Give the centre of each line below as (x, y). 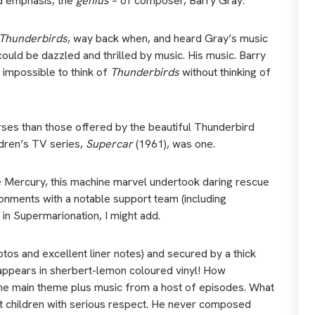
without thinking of (225, 72)
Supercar (111, 144)
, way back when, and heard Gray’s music (168, 38)
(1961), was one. (175, 144)
